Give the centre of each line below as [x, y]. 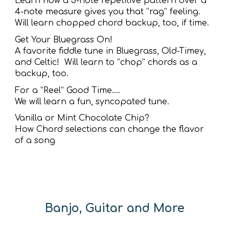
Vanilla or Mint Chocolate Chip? [82, 118]
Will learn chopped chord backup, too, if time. [112, 23]
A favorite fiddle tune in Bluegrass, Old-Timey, [111, 51]
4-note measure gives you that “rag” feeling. [109, 12]
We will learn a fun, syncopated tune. [94, 101]
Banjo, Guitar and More [114, 208]
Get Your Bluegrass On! [64, 40]
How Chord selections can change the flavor [110, 130]
